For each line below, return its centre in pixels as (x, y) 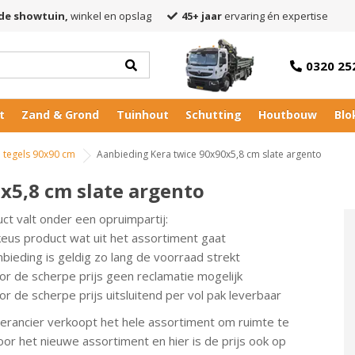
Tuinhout (142, 115)
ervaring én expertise (275, 16)
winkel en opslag (110, 16)
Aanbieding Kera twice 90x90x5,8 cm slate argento (209, 154)
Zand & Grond (61, 115)
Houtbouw (288, 115)
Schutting (214, 115)
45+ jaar (202, 16)
